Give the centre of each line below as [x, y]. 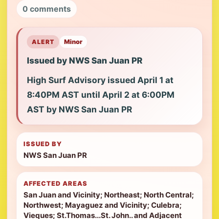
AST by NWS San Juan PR [79, 109]
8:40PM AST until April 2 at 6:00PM [101, 95]
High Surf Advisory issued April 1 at [100, 80]
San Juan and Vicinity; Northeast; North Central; [109, 195]
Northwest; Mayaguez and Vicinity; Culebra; [103, 205]
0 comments [47, 9]
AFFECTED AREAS [56, 184]
